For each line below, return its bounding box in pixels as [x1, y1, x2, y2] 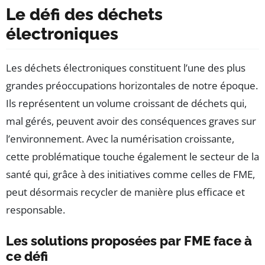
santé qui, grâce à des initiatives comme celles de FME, [6, 167, 255, 181]
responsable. [6, 202, 65, 216]
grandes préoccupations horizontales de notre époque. [6, 78, 258, 92]
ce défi [6, 248, 48, 264]
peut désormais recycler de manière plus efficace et [6, 185, 245, 199]
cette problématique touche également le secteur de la [6, 149, 259, 163]
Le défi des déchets [6, 4, 163, 24]
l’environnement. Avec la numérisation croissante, [6, 131, 234, 146]
